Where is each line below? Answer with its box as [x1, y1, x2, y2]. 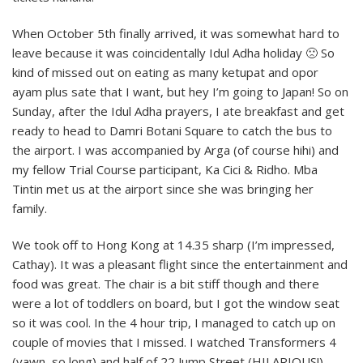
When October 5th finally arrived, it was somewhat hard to [12, 24, 340, 41]
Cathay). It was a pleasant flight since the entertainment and [12, 255, 348, 272]
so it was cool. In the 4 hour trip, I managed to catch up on [12, 314, 335, 331]
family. [12, 199, 47, 216]
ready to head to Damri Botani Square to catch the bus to [12, 122, 332, 139]
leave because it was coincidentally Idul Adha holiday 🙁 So [12, 44, 335, 61]
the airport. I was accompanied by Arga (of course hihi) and [12, 141, 339, 158]
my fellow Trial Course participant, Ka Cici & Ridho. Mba [12, 160, 318, 177]
